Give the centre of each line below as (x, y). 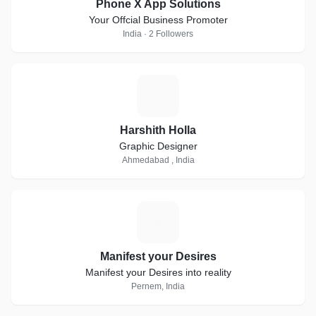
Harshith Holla (158, 130)
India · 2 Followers (158, 34)
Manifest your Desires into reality (158, 272)
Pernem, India (158, 286)
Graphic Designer (158, 146)
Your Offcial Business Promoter (158, 20)
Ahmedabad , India (158, 160)
